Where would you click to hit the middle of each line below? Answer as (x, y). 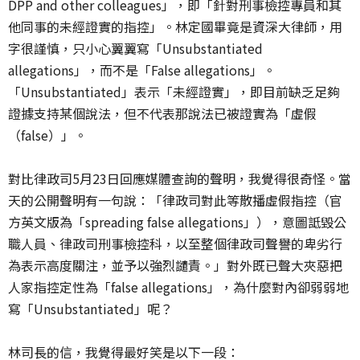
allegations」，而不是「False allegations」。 (142, 70)
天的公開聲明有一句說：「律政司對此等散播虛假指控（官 (175, 200)
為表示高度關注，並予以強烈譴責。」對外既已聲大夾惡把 (175, 265)
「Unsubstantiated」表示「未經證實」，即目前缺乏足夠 (174, 91)
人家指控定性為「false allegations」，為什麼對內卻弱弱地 (178, 286)
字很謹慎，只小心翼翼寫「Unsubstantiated (135, 48)
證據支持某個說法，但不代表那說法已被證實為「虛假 (162, 113)
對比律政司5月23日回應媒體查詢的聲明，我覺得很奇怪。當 (180, 178)
